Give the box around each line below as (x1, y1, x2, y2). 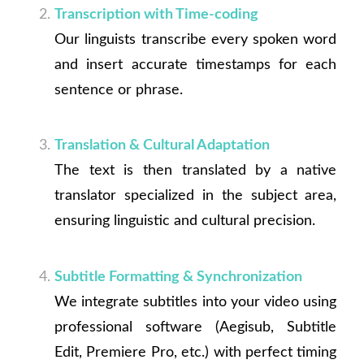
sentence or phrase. (54, 82, 183, 97)
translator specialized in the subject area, (54, 188, 337, 204)
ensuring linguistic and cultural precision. (54, 213, 315, 229)
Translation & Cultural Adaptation (54, 137, 270, 154)
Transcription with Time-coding (54, 6, 258, 22)
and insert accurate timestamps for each (54, 57, 337, 72)
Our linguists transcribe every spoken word (54, 32, 337, 47)
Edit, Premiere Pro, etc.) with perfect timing (54, 344, 337, 360)
